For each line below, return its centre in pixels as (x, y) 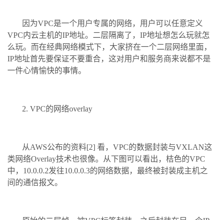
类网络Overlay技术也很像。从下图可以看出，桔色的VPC (106, 159)
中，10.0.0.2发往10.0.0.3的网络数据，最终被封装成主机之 (108, 170)
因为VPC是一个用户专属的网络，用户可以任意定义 (112, 23)
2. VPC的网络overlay (57, 109)
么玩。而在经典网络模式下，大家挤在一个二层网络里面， (110, 47)
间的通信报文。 (35, 182)
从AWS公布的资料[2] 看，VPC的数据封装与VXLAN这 (117, 147)
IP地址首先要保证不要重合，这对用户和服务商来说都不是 (109, 58)
